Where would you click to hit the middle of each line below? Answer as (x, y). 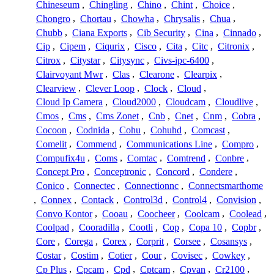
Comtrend (186, 158)
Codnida (93, 130)
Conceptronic (120, 172)
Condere (216, 172)
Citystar (85, 61)
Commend (97, 144)
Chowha (138, 18)
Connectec (94, 186)
